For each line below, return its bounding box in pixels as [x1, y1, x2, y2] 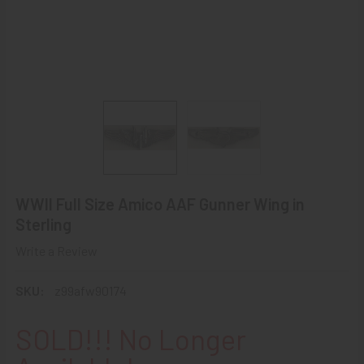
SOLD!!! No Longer [15, 321, 246, 356]
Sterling [15, 214, 71, 234]
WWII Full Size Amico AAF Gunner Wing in [15, 194, 305, 214]
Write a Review [15, 242, 97, 258]
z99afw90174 [54, 282, 127, 298]
